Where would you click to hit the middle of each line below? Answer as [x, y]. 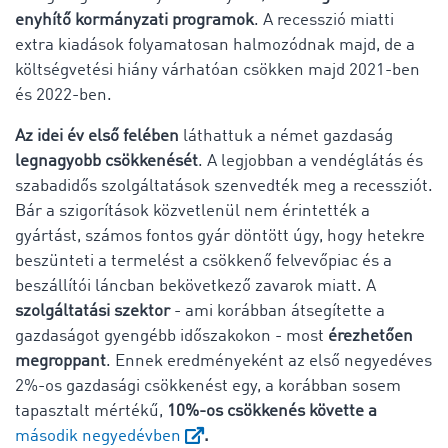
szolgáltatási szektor [92, 311]
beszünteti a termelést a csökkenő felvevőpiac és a [203, 261]
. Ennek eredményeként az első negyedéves [269, 361]
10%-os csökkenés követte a [270, 411]
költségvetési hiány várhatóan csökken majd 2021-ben [217, 70]
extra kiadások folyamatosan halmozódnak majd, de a [215, 45]
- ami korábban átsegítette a [277, 311]
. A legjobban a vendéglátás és [310, 161]
